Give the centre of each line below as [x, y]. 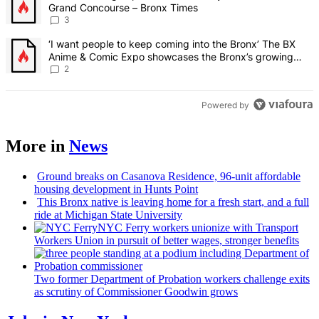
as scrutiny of [66, 292]
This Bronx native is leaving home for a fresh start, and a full [173, 202]
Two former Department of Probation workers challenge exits [172, 279]
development [101, 189]
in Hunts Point [164, 189]
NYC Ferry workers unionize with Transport [198, 228]
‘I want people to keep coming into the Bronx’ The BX [172, 44]
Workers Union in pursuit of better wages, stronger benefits [167, 241]
